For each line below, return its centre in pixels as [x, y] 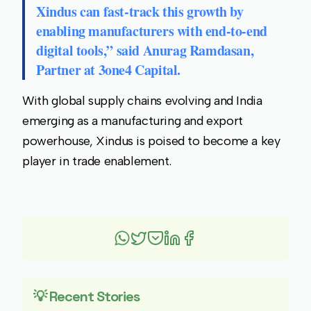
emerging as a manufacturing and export [133, 121]
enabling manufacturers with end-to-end [152, 31]
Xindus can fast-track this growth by [140, 12]
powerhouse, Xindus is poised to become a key [151, 141]
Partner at [67, 70]
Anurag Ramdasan [196, 51]
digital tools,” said [90, 51]
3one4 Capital [138, 70]
